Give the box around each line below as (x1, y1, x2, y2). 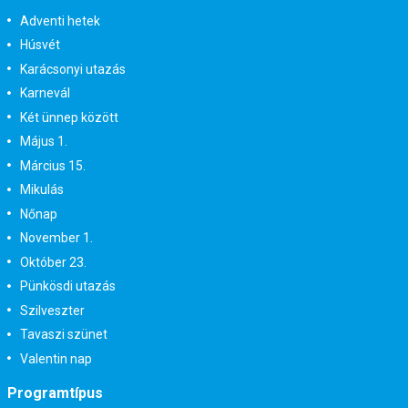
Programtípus (6, 383, 103, 402)
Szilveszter (19, 302, 85, 318)
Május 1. (19, 134, 67, 149)
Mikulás (19, 182, 64, 198)
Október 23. (19, 254, 87, 270)
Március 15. (19, 158, 86, 173)
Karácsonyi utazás (19, 61, 126, 76)
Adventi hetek (19, 13, 100, 28)
